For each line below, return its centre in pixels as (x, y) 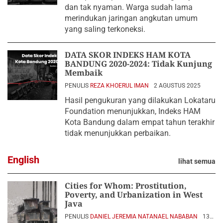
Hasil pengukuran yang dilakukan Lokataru (140, 100)
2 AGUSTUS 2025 (177, 85)
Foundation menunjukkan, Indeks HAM (133, 111)
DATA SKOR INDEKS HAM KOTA (128, 55)
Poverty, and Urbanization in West (134, 194)
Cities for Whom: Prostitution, (126, 185)
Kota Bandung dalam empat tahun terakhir (140, 122)
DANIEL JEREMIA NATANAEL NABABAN (144, 216)
